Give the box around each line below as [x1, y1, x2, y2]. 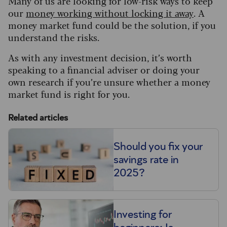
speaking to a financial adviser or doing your [8, 63, 200, 77]
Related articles [8, 113, 68, 123]
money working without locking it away [26, 6, 194, 20]
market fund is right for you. [8, 87, 130, 101]
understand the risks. [8, 30, 102, 44]
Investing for [113, 209, 172, 220]
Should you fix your [113, 141, 203, 153]
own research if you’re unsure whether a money [8, 75, 210, 89]
